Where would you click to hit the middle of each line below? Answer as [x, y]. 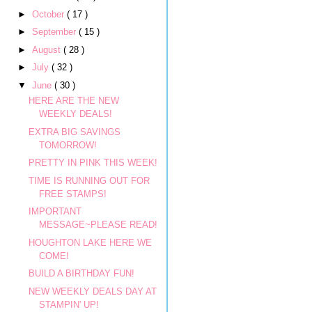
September [55, 32]
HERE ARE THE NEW [74, 101]
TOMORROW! [68, 145]
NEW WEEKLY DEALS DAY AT [93, 291]
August [47, 49]
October [49, 14]
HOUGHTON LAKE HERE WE [91, 242]
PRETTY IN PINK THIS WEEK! [93, 163]
